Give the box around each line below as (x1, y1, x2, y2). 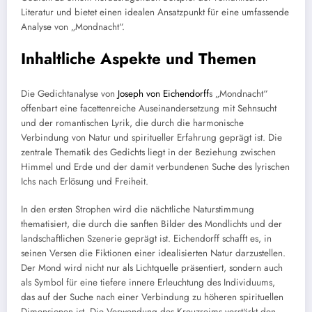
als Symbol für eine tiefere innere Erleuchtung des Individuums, (21, 275, 275, 289)
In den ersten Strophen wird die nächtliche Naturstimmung (21, 202, 254, 216)
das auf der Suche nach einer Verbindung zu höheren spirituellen (21, 290, 283, 304)
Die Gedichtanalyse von (21, 86, 118, 100)
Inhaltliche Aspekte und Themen (21, 47, 256, 70)
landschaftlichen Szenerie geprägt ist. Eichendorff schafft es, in (21, 231, 272, 245)
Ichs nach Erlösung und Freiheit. (21, 174, 148, 188)
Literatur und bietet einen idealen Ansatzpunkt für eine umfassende (21, 5, 289, 19)
